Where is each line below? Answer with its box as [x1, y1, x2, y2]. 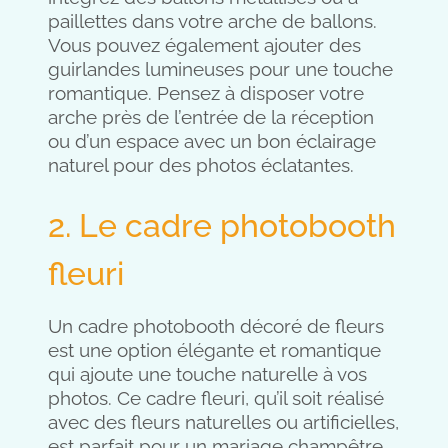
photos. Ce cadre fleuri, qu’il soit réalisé [48, 387, 384, 410]
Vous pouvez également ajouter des [48, 34, 361, 57]
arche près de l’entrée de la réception [48, 106, 374, 129]
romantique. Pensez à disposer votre [48, 82, 364, 105]
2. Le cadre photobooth [48, 207, 396, 245]
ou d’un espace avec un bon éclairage [48, 130, 376, 153]
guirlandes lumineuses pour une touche [48, 58, 393, 81]
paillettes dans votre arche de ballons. [48, 10, 377, 33]
